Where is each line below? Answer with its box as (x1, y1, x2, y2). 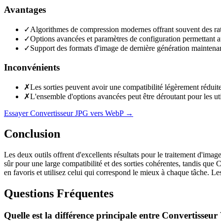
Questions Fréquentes (4, 187, 113, 200)
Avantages (4, 4, 46, 15)
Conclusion (4, 127, 60, 141)
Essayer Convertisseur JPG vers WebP (4, 109, 123, 117)
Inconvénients (4, 62, 60, 73)
